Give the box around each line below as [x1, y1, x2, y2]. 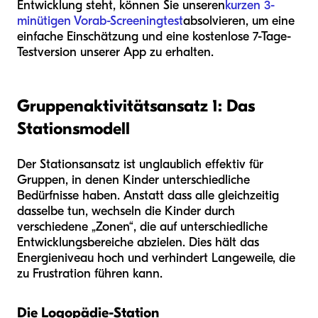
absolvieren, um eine [183, 13, 295, 28]
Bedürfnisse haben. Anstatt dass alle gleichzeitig [17, 187, 279, 203]
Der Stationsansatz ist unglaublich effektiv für [17, 156, 263, 172]
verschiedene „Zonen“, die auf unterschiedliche [17, 219, 268, 234]
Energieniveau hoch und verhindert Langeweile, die [17, 250, 295, 265]
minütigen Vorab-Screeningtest [17, 13, 183, 28]
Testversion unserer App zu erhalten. [17, 44, 214, 60]
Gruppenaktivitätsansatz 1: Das [17, 95, 255, 116]
